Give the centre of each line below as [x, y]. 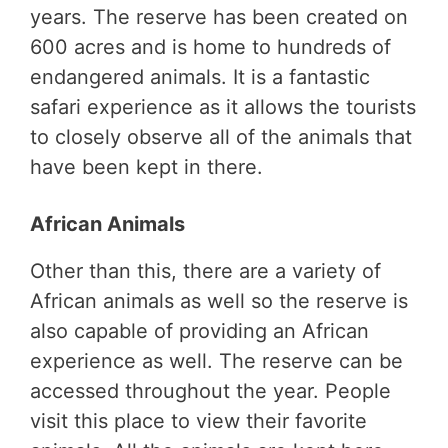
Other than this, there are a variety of [205, 271]
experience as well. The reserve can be [216, 361]
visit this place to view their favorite [198, 421]
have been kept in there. [149, 167]
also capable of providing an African [199, 331]
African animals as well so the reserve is [219, 301]
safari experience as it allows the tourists [223, 107]
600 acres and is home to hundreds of [210, 47]
